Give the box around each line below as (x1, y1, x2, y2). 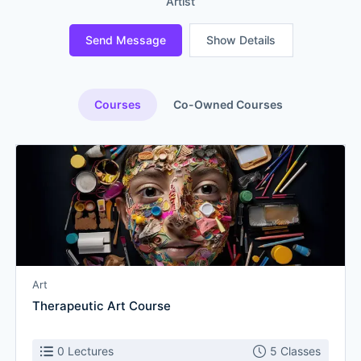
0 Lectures (57, 344, 114, 358)
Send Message (85, 33, 166, 47)
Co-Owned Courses (173, 98, 283, 111)
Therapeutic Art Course (32, 298, 171, 313)
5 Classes (270, 344, 321, 358)
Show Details (206, 33, 276, 47)
